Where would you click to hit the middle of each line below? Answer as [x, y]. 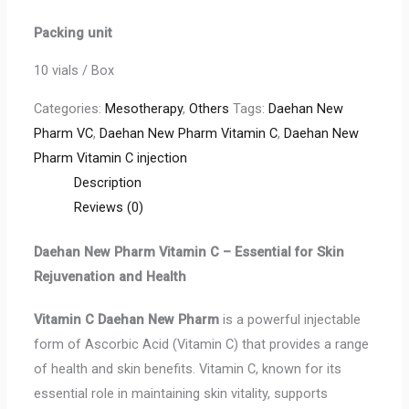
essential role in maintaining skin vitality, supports [181, 393]
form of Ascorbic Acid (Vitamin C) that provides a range [202, 344]
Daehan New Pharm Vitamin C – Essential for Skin [189, 252]
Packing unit [73, 32]
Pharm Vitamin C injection [111, 157]
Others [210, 108]
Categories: [70, 108]
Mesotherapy [144, 108]
